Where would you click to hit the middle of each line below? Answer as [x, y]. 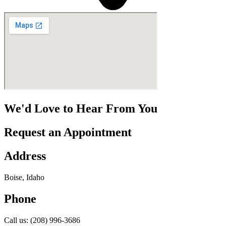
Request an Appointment [68, 132]
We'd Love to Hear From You [81, 109]
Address [25, 156]
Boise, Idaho [24, 177]
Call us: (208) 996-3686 [42, 220]
